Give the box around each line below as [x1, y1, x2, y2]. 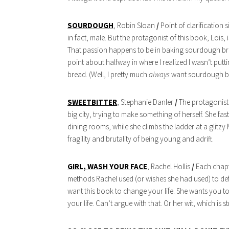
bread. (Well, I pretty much [67, 70, 149, 80]
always [149, 70, 170, 80]
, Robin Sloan [113, 20, 156, 31]
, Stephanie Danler [117, 97, 175, 107]
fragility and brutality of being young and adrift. [67, 134, 214, 144]
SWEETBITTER [67, 97, 117, 107]
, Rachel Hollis [147, 162, 192, 172]
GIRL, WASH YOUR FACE [67, 162, 147, 172]
